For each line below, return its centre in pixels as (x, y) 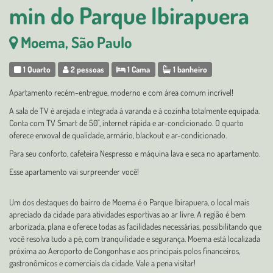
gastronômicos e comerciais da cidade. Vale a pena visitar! (102, 263)
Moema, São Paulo (76, 42)
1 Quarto (36, 69)
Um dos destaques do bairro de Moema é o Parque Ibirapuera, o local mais (129, 202)
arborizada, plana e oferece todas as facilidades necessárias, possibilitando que (135, 226)
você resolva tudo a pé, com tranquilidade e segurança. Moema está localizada (135, 239)
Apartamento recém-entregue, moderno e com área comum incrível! (121, 92)
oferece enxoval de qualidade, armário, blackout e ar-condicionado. (118, 135)
